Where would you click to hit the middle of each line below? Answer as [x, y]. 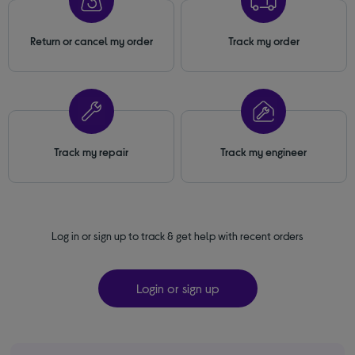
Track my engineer [264, 152]
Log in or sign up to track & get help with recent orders [177, 236]
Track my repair [92, 152]
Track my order [263, 41]
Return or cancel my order [91, 41]
